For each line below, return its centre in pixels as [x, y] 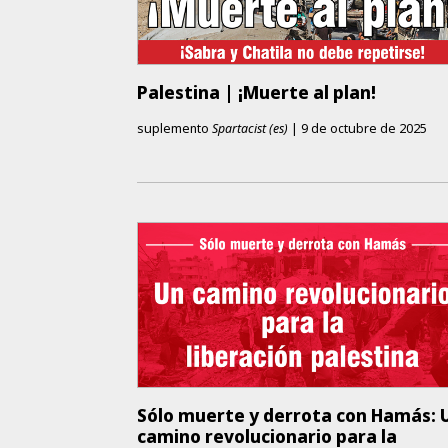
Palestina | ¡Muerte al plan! [257, 92]
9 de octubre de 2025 [364, 128]
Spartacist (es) [250, 128]
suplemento [175, 128]
